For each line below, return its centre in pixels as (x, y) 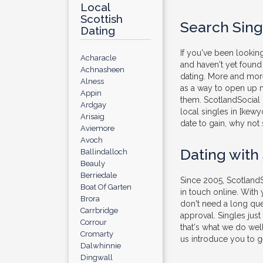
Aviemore (97, 128)
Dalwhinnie (101, 246)
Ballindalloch (104, 152)
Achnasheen (102, 70)
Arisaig (92, 117)
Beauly (93, 163)
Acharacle (98, 58)
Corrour (94, 222)
